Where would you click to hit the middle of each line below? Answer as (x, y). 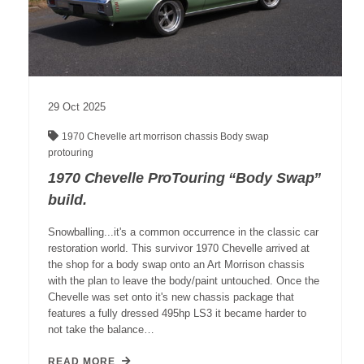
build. (67, 200)
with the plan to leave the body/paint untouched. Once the (184, 281)
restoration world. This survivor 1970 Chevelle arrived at (179, 249)
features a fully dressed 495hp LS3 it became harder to (177, 314)
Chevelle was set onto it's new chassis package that (171, 297)
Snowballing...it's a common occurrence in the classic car (183, 232)
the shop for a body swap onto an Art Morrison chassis (176, 265)
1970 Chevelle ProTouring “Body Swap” (185, 178)
